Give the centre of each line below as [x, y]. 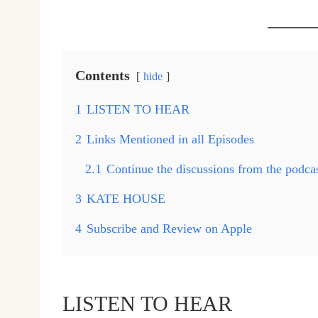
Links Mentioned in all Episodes [170, 139]
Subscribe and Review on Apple [169, 229]
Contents [103, 76]
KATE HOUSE [126, 199]
